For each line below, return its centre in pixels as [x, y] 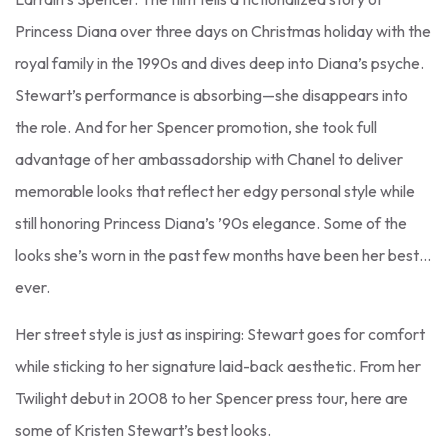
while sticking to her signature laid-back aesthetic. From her [218, 365]
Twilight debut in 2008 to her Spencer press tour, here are [211, 397]
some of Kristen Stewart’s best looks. [143, 429]
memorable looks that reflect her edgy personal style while [215, 190]
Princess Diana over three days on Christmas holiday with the [223, 30]
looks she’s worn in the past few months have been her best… [223, 254]
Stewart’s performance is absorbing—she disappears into [211, 94]
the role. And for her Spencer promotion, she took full [196, 126]
